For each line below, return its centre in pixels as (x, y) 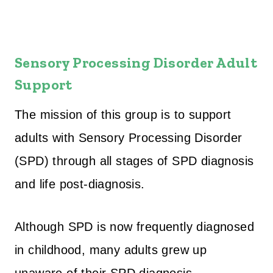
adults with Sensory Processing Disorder (129, 137)
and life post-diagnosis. (80, 184)
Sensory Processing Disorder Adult (136, 62)
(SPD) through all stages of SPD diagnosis (134, 161)
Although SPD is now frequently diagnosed (134, 226)
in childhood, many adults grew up (111, 250)
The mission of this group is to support (123, 114)
